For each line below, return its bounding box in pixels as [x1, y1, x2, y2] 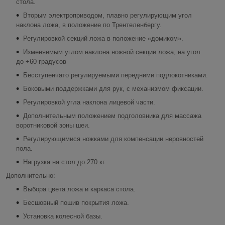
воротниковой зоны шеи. [16, 121, 90, 129]
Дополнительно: [6, 171, 55, 179]
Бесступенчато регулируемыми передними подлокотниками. [23, 71, 208, 79]
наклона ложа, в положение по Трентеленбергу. [16, 21, 162, 29]
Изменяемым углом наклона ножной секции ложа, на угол [23, 48, 200, 56]
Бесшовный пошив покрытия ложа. [23, 198, 129, 206]
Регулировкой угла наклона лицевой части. [23, 98, 155, 106]
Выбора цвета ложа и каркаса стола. [23, 185, 136, 193]
